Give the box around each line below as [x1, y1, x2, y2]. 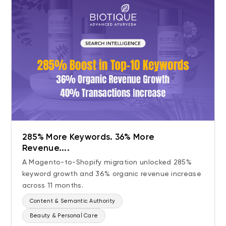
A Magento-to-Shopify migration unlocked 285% [22, 158, 192, 166]
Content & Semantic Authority [29, 198, 116, 205]
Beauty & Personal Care [29, 212, 98, 219]
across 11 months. [22, 181, 83, 190]
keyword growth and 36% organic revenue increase [22, 169, 201, 178]
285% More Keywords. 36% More [22, 132, 155, 142]
